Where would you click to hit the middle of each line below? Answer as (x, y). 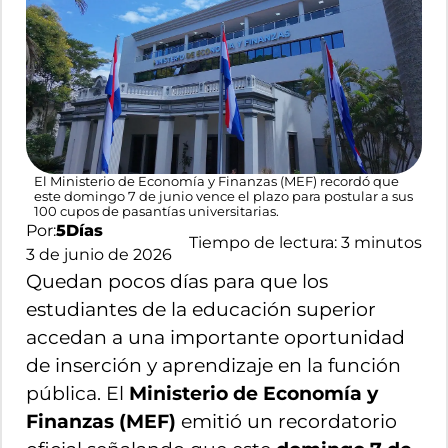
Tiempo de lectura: (265, 243)
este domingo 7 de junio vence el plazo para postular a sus (223, 197)
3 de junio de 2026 (99, 255)
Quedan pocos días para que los (177, 281)
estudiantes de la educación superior (201, 309)
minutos (386, 243)
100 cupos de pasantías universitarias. (156, 212)
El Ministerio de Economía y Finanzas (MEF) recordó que (216, 182)
